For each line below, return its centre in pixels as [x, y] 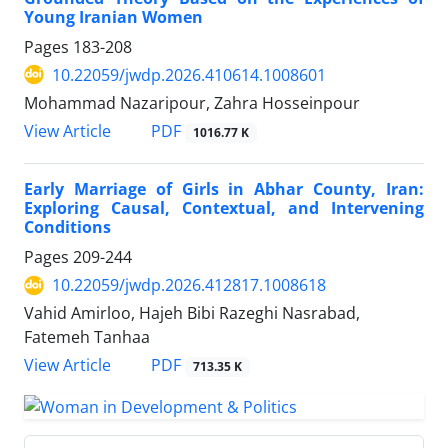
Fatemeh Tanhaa [87, 337]
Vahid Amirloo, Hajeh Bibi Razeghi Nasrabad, [192, 313]
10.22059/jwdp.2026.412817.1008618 [189, 285]
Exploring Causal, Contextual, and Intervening [224, 208]
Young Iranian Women [113, 16]
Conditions [67, 227]
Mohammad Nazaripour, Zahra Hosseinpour [192, 102]
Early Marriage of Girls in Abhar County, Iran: [224, 189]
